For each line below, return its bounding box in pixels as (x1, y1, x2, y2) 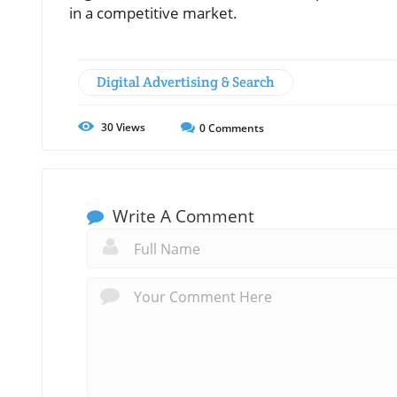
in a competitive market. (69, 3, 237, 24)
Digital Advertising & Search (97, 73, 275, 92)
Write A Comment (108, 205, 254, 229)
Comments (206, 121, 264, 136)
